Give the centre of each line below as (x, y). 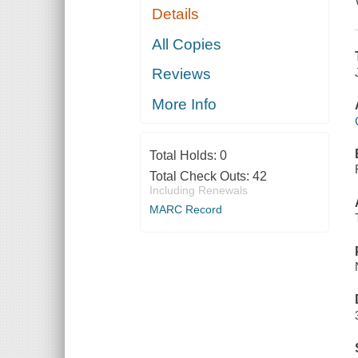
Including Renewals (198, 190)
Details (176, 14)
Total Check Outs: (201, 176)
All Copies (187, 44)
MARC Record (185, 209)
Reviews (182, 74)
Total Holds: (184, 155)
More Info (185, 104)
